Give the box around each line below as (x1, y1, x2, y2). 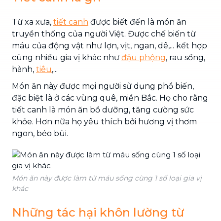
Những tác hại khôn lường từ (12, 205, 184, 220)
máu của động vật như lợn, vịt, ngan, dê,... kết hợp (12, 40, 207, 50)
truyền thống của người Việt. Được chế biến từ (12, 29, 196, 38)
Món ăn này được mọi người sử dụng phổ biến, (12, 81, 194, 91)
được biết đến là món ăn (88, 17, 186, 27)
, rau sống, (166, 52, 205, 62)
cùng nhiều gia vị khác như (12, 52, 121, 62)
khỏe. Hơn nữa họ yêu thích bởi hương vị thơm (12, 116, 197, 126)
